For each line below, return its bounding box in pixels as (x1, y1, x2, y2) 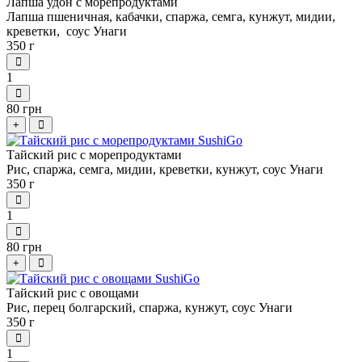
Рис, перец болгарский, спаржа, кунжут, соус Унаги (6, 301, 293, 314)
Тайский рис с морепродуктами (6, 148, 182, 162)
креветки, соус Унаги (6, 24, 127, 38)
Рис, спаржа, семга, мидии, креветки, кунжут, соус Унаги (6, 162, 323, 176)
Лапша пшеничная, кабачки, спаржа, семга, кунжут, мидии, (6, 10, 335, 23)
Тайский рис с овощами (6, 286, 139, 300)
